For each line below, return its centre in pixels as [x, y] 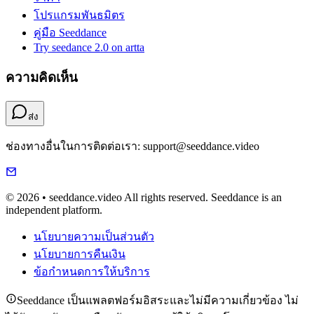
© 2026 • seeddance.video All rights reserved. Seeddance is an [144, 197]
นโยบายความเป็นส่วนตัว [94, 236]
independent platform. [54, 210]
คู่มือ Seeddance [70, 33]
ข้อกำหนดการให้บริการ [92, 271]
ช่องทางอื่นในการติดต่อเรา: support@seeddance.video [132, 146]
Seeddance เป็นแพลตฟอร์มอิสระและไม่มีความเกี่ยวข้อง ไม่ [158, 300]
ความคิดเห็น [42, 78]
